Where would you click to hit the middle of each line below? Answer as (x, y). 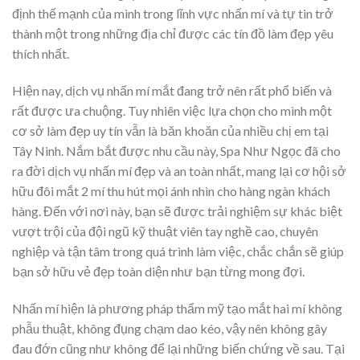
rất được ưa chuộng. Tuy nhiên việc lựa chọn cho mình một (172, 111)
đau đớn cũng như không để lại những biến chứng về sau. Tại (178, 348)
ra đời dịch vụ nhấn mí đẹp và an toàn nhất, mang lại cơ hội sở (179, 171)
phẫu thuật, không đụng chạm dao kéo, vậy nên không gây (170, 328)
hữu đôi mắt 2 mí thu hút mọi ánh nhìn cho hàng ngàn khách (171, 191)
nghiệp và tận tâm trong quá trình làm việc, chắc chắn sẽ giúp (178, 252)
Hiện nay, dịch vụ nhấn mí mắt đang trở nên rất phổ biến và (172, 91)
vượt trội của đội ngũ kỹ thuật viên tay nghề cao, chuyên (165, 231)
